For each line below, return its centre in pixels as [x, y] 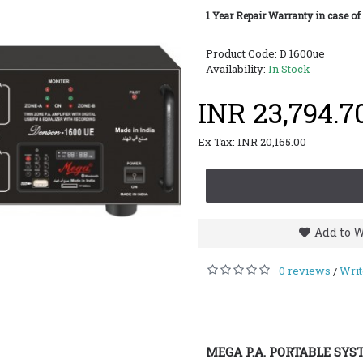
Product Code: [243, 53]
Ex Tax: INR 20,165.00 [252, 142]
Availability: [237, 69]
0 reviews [305, 270]
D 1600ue [302, 53]
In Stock [289, 69]
